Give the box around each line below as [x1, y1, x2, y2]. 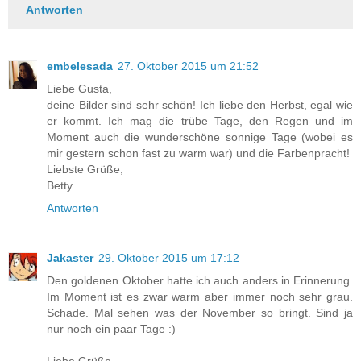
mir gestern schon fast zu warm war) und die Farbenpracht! [47, 147, 350, 160]
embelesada [47, 60, 113, 73]
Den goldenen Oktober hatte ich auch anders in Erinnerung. [47, 273, 353, 287]
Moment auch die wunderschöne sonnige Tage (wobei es [47, 131, 353, 143]
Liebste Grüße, [47, 163, 123, 176]
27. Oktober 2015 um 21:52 [118, 60, 259, 73]
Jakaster [47, 251, 93, 264]
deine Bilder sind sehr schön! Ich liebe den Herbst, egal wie [47, 98, 353, 111]
